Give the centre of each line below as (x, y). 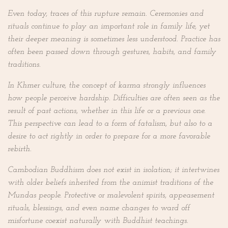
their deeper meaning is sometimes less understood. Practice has (114, 39)
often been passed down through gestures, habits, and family (112, 52)
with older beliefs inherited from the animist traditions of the (110, 183)
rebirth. (20, 149)
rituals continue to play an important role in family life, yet (109, 27)
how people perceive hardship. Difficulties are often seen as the (114, 98)
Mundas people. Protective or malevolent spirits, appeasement (111, 196)
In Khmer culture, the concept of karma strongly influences (107, 86)
